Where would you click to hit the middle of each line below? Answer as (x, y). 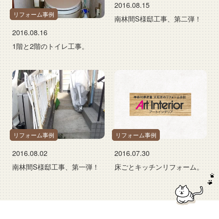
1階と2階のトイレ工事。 (50, 45)
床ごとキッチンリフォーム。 (159, 167)
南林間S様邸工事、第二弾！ (158, 18)
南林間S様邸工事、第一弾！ (56, 167)
